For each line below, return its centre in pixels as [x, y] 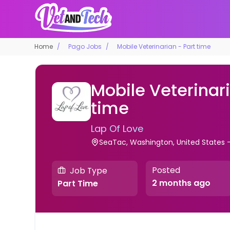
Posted [166, 170]
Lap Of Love [117, 128]
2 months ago [181, 183]
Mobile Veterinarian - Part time [164, 46]
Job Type [89, 170]
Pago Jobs [85, 46]
